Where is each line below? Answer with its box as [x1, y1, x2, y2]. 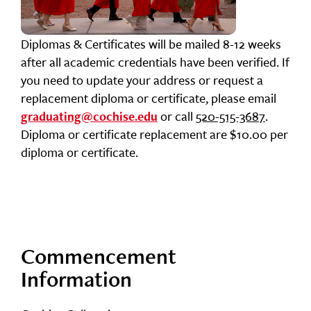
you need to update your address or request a [21, 70, 263, 89]
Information [21, 264, 132, 294]
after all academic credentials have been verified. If [21, 52, 289, 71]
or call [158, 106, 196, 125]
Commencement [21, 241, 176, 271]
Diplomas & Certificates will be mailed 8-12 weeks [21, 34, 281, 53]
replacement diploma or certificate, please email [21, 88, 276, 107]
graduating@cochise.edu [21, 108, 158, 124]
